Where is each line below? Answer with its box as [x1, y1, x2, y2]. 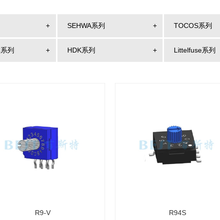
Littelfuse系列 [173, 46, 216, 54]
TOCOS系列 [173, 22, 212, 29]
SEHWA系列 [67, 22, 106, 29]
